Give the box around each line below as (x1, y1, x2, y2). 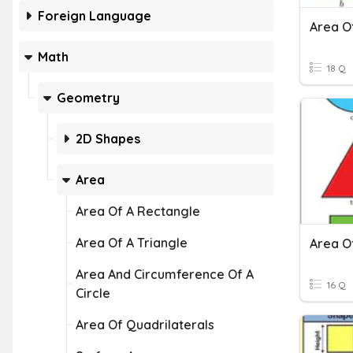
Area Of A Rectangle (76, 203, 200, 219)
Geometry (57, 90, 120, 106)
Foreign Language (38, 8, 151, 24)
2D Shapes (76, 131, 140, 147)
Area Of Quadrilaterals (76, 317, 214, 333)
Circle (76, 285, 110, 301)
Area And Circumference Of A (76, 266, 254, 282)
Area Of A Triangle (76, 235, 188, 251)
